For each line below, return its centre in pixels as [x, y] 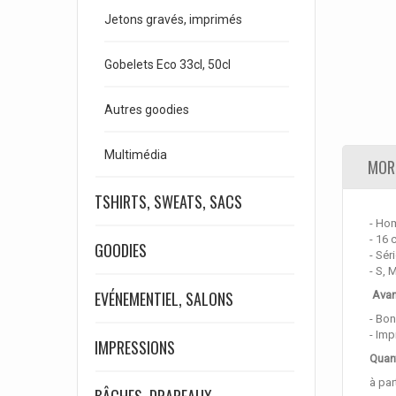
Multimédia [136, 155]
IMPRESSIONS [135, 347]
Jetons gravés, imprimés [173, 19]
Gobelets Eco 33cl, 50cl [168, 65]
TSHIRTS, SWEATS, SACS [168, 202]
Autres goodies [147, 110]
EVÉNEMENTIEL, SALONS [164, 299]
